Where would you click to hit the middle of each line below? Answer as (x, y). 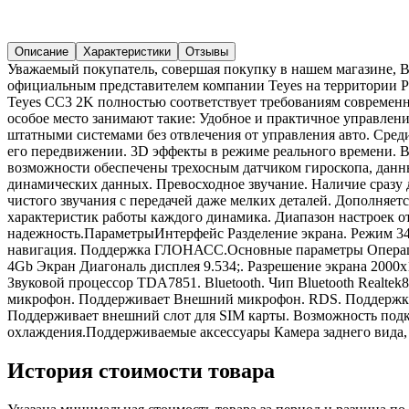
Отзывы (207, 51)
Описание (42, 51)
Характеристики (127, 51)
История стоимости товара (141, 370)
